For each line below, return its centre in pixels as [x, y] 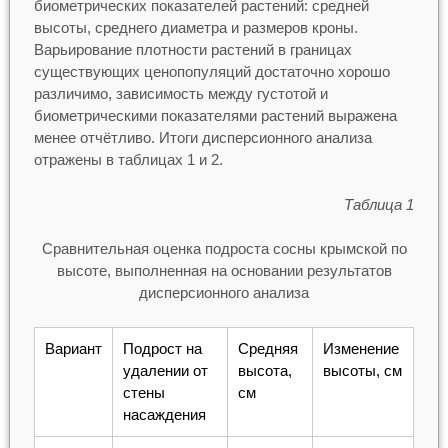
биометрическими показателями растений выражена [215, 116]
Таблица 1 [377, 204]
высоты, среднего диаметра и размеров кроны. [195, 28]
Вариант [73, 348]
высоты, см [362, 370]
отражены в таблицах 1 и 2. [128, 160]
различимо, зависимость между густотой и [180, 94]
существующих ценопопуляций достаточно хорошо [211, 72]
